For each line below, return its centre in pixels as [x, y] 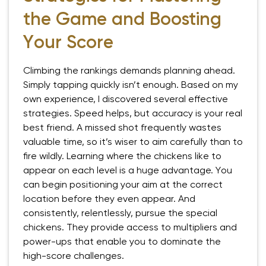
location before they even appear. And [109, 199]
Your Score [68, 44]
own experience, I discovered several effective [126, 100]
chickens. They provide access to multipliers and [130, 228]
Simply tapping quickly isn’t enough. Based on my [131, 85]
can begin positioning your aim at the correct [123, 185]
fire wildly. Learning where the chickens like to [122, 157]
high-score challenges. [74, 256]
